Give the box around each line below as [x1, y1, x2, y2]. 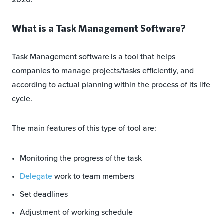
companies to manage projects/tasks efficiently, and [12, 65, 194, 77]
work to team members [52, 170, 134, 182]
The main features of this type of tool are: [12, 122, 156, 134]
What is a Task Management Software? [12, 22, 185, 34]
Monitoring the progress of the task [20, 152, 142, 164]
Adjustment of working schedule [20, 206, 133, 218]
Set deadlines [20, 188, 68, 200]
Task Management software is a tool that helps [12, 51, 175, 63]
